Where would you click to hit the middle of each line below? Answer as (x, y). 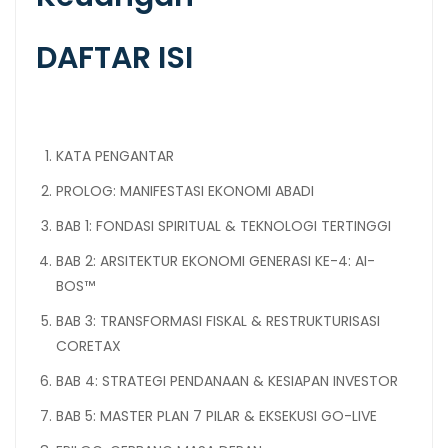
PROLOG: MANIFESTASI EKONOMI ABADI (185, 190)
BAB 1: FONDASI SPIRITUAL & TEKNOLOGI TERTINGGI (223, 225)
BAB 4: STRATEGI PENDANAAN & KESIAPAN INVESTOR (227, 380)
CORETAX (88, 345)
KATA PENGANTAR (115, 155)
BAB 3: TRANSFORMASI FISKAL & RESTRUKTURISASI (218, 320)
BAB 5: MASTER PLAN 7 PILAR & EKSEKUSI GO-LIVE (216, 415)
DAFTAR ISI (114, 57)
